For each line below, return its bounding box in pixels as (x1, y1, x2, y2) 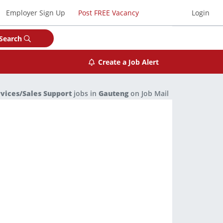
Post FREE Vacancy (78, 7, 139, 17)
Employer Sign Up (6, 7, 66, 17)
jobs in (72, 89, 99, 98)
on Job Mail (128, 89, 169, 98)
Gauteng (99, 89, 128, 98)
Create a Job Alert (98, 57, 159, 67)
